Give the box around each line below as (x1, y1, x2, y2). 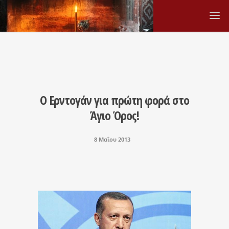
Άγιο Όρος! (90, 107, 139, 124)
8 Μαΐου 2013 (94, 135, 130, 143)
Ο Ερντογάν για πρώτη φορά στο (40, 91, 189, 108)
